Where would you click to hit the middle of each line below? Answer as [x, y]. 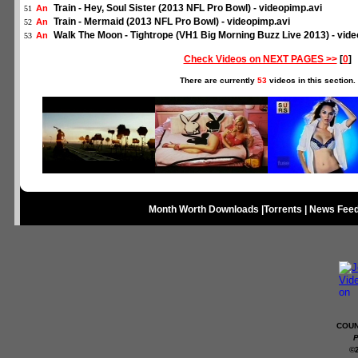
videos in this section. [311, 80]
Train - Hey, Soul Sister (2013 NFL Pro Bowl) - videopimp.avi [188, 8]
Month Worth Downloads [204, 209]
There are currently [218, 80]
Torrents [283, 209]
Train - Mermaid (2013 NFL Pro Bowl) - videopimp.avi [172, 22]
